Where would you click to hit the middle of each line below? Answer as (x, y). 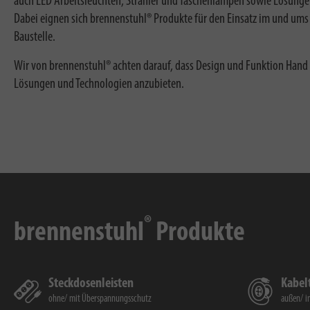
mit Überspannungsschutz (110, 300)
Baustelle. (35, 37)
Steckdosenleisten (91, 284)
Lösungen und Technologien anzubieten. (99, 84)
